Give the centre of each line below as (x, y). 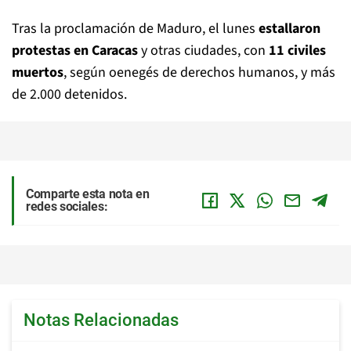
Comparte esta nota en (88, 194)
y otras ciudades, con (203, 51)
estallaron (289, 29)
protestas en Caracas (75, 51)
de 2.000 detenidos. (69, 95)
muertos (38, 73)
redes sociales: (67, 207)
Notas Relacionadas (101, 320)
